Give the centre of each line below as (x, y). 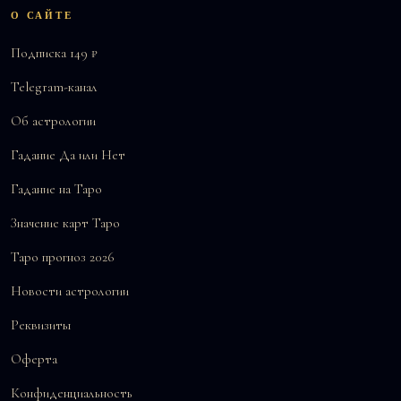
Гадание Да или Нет (68, 154)
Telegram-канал (54, 86)
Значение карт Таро (65, 222)
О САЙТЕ (42, 15)
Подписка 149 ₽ (54, 52)
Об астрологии (53, 120)
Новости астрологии (70, 290)
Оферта (34, 358)
